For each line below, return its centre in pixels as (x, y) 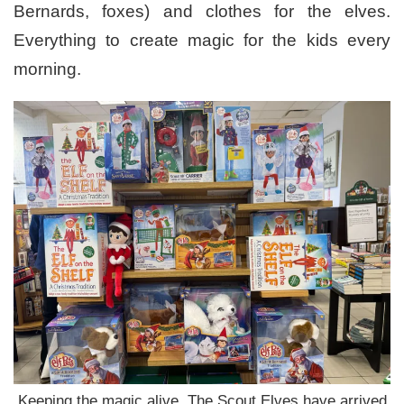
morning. (47, 69)
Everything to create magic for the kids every (202, 41)
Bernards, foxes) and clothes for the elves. (202, 12)
